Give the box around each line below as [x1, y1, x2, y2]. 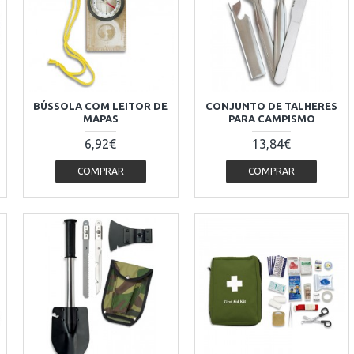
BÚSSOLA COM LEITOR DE [33, 100, 168, 111]
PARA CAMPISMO [228, 112, 315, 124]
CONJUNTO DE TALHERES [205, 100, 338, 111]
